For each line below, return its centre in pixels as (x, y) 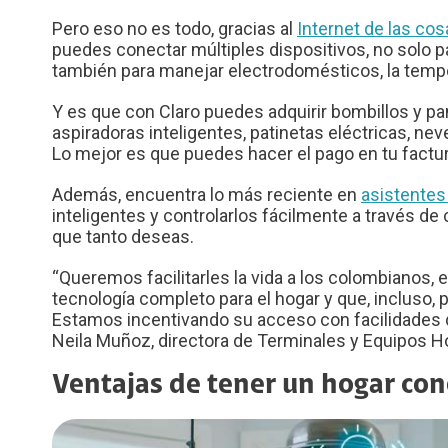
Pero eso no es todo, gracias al (174, 28)
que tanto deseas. (123, 236)
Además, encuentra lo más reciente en (206, 194)
